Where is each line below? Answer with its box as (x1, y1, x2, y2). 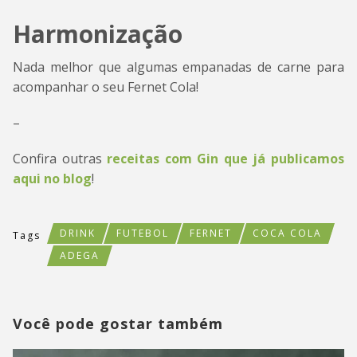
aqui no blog (13, 170, 92, 188)
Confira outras (13, 150, 108, 168)
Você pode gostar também (13, 314, 223, 334)
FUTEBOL (116, 226, 169, 241)
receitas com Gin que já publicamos (107, 150, 345, 168)
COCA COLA (253, 226, 322, 241)
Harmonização (13, 18, 182, 51)
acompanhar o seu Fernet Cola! (13, 78, 198, 96)
